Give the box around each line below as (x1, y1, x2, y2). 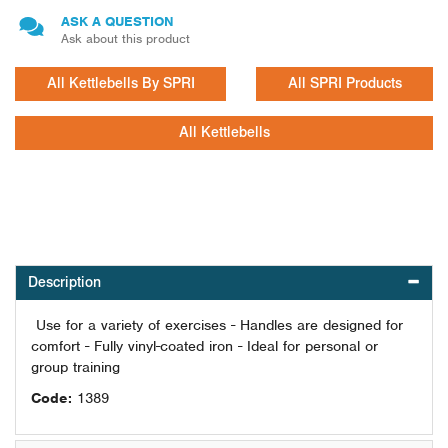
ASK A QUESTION (61, 13, 174, 30)
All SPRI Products (287, 75, 402, 92)
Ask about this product (61, 30, 190, 47)
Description (28, 274, 101, 291)
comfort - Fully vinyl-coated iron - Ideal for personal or (31, 337, 378, 355)
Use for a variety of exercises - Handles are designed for (31, 316, 403, 334)
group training (31, 358, 120, 376)
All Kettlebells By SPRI (46, 75, 195, 92)
